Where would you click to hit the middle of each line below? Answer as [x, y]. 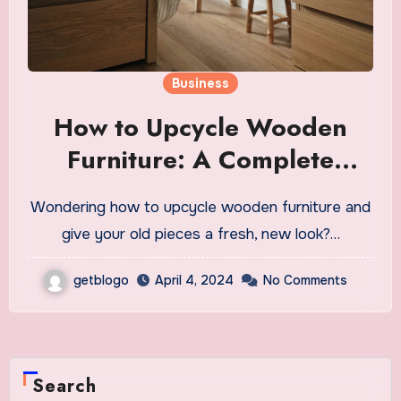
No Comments [305, 281]
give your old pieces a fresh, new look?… [200, 234]
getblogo [101, 280]
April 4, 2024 [194, 281]
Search [64, 386]
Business [200, 83]
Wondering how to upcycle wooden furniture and [38, 207]
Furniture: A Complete [200, 159]
